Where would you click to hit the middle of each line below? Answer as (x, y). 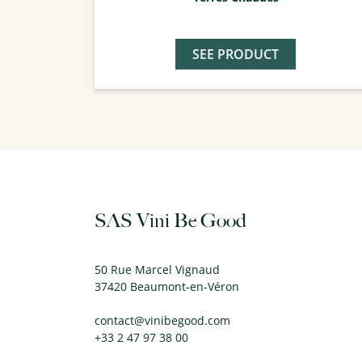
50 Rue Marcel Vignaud (157, 270)
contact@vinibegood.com (162, 321)
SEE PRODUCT (236, 55)
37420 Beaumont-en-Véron (167, 287)
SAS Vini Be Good (170, 221)
